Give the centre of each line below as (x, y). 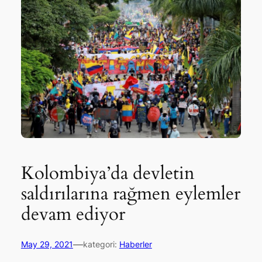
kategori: (101, 244)
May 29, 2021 (47, 244)
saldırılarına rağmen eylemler (130, 193)
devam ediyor (73, 214)
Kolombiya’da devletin (108, 173)
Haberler (135, 244)
